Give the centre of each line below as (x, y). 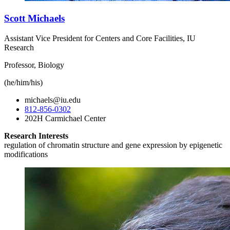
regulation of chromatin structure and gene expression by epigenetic (113, 145)
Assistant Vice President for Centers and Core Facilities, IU (100, 38)
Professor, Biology (34, 65)
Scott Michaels (34, 18)
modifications (26, 154)
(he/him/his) (23, 82)
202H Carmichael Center (65, 118)
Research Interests (36, 136)
